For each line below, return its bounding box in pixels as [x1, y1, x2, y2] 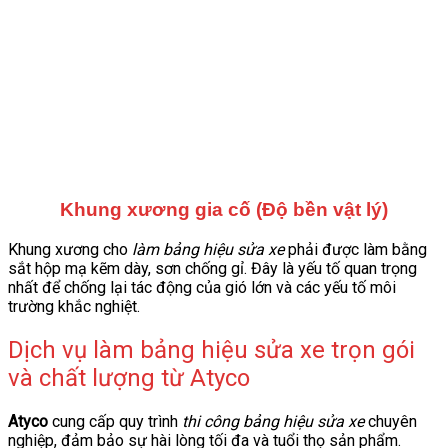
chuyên [364, 411, 417, 431]
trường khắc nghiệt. [8, 297, 140, 317]
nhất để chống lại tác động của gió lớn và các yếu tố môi [8, 278, 396, 298]
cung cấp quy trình [48, 411, 182, 431]
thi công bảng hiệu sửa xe [182, 411, 364, 431]
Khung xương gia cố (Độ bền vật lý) [60, 199, 388, 221]
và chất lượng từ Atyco [8, 364, 250, 392]
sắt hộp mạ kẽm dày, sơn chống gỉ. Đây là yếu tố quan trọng [8, 259, 417, 279]
